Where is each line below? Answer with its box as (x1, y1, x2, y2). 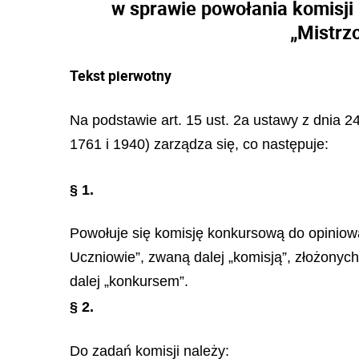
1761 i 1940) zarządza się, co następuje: (70, 136, 329, 152)
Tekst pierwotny (70, 66, 171, 85)
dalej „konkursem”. (70, 273, 188, 289)
